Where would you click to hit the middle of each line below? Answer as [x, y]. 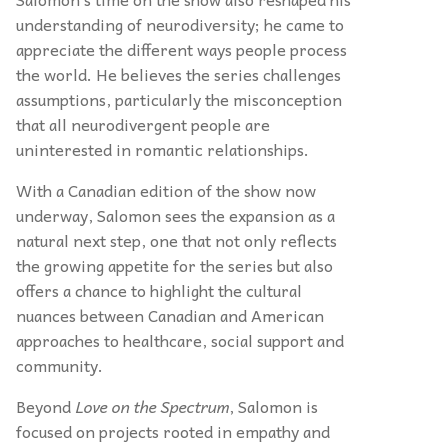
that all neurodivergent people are [143, 124]
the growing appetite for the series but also [174, 265]
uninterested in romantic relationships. [162, 149]
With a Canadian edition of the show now [166, 190]
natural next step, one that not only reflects [176, 240]
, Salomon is [273, 406]
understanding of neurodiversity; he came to [180, 24]
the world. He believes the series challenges [178, 74]
